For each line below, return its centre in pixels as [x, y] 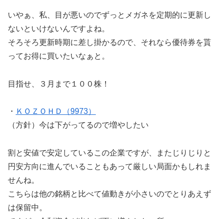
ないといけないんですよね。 [59, 28]
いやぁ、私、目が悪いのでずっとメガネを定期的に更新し [109, 15]
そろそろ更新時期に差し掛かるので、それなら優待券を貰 [109, 42]
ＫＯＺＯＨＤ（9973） [56, 111]
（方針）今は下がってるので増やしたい [78, 125]
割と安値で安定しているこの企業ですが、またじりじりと [109, 153]
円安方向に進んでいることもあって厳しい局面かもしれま [109, 167]
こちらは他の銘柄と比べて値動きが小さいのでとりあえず [109, 194]
